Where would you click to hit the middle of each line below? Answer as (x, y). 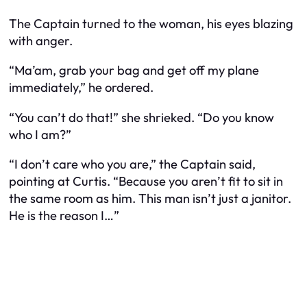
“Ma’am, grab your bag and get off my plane (134, 71)
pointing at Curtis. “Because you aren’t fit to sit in (146, 182)
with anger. (41, 41)
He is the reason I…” (64, 216)
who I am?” (40, 134)
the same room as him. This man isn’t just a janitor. (150, 199)
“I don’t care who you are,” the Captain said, (132, 164)
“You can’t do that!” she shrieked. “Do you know (142, 117)
